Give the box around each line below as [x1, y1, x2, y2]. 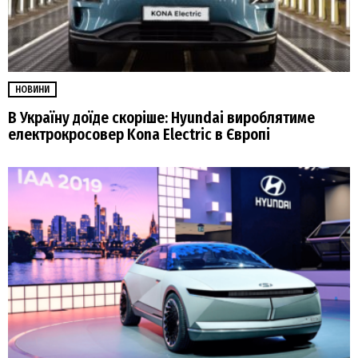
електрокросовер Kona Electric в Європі [8, 125, 270, 144]
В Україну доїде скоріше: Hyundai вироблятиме [8, 108, 315, 127]
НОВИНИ [15, 84, 50, 96]
